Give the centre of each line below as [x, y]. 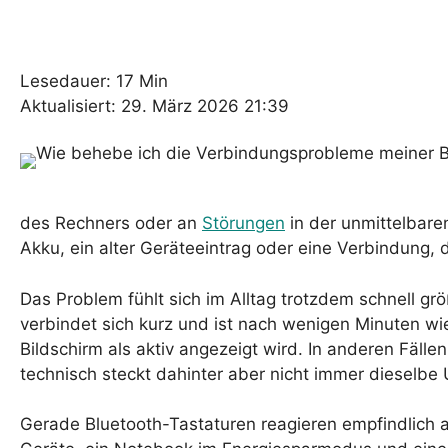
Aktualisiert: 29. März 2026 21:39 [154, 106]
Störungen [243, 223]
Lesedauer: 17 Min [94, 81]
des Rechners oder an [111, 223]
